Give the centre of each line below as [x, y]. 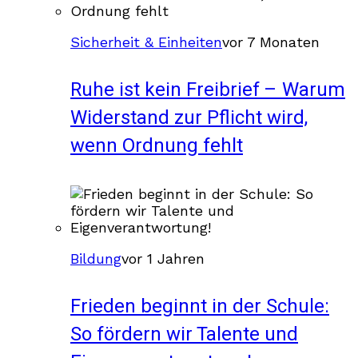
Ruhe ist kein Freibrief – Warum [208, 89]
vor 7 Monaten [271, 42]
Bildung [96, 258]
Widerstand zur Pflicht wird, [189, 117]
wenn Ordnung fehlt [157, 145]
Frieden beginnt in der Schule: [200, 306]
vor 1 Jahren [163, 258]
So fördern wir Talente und [184, 334]
